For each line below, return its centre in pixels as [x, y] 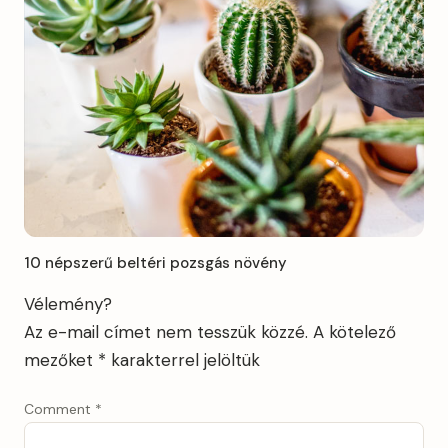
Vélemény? [68, 304]
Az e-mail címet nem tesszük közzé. [166, 332]
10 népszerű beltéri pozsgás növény [155, 263]
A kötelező [354, 332]
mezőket [61, 360]
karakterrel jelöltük [183, 360]
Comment [59, 409]
